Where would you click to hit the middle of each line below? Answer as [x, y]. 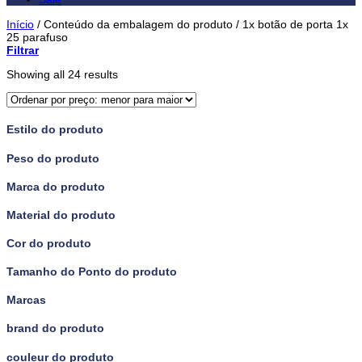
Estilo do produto [55, 130]
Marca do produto [56, 186]
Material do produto [61, 215]
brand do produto [55, 328]
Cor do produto [49, 244]
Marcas [26, 300]
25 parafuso [37, 37]
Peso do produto [53, 158]
